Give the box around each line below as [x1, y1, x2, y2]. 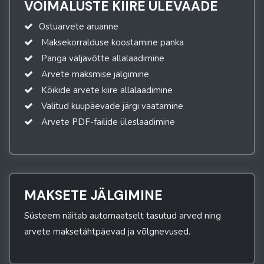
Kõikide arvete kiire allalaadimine [39, 84, 173, 97]
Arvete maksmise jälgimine [39, 68, 149, 81]
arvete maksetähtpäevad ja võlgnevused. [24, 226, 190, 238]
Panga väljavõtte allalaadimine [39, 52, 164, 65]
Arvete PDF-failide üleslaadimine [39, 116, 175, 128]
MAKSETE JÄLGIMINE [24, 187, 163, 204]
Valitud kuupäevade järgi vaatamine [39, 100, 183, 113]
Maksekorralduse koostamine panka [39, 37, 184, 49]
